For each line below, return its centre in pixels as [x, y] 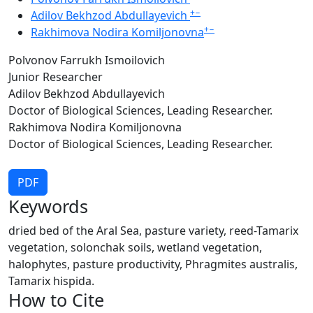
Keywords [48, 206]
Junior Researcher [56, 77]
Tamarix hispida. [51, 281]
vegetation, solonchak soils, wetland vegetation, [135, 247]
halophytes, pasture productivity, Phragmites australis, [153, 264]
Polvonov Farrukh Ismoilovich [87, 60]
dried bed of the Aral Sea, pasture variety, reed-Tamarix [153, 231]
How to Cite [56, 300]
